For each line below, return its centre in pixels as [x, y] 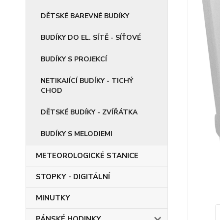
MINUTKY [53, 198]
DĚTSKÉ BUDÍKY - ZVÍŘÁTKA [89, 112]
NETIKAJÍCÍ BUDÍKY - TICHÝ [87, 81]
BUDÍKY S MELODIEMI [77, 134]
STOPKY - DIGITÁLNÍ [73, 177]
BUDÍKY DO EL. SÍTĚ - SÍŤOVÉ [91, 38]
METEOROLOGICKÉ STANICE [87, 156]
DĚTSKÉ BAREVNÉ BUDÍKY [85, 16]
